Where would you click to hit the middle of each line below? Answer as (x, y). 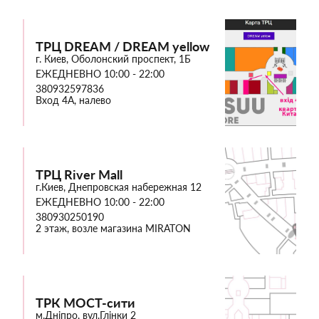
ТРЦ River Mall (79, 175)
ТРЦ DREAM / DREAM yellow (122, 47)
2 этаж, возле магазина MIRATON (113, 229)
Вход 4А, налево (73, 100)
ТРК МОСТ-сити (85, 303)
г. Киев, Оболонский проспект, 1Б (113, 59)
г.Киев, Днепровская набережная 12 (119, 187)
